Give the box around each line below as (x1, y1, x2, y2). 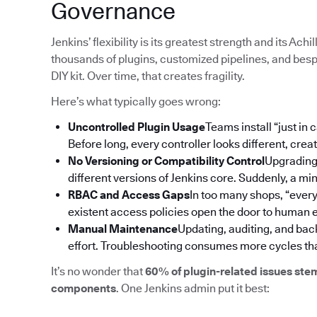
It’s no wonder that (51, 265, 145, 279)
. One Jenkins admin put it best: (116, 282, 270, 296)
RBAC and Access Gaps (68, 188, 190, 202)
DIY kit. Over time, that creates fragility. (51, 69, 245, 83)
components (51, 282, 116, 296)
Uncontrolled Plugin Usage (68, 120, 205, 134)
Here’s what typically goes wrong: (51, 95, 221, 109)
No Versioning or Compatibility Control (68, 154, 265, 168)
